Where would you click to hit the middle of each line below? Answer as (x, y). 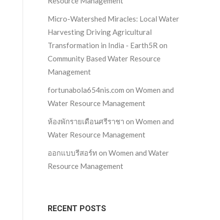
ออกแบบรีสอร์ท (72, 153)
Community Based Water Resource (104, 58)
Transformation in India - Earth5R (103, 45)
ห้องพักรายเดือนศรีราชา (86, 121)
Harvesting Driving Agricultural (100, 32)
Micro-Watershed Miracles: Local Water (113, 19)
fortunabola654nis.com (86, 90)
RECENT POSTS (77, 208)
